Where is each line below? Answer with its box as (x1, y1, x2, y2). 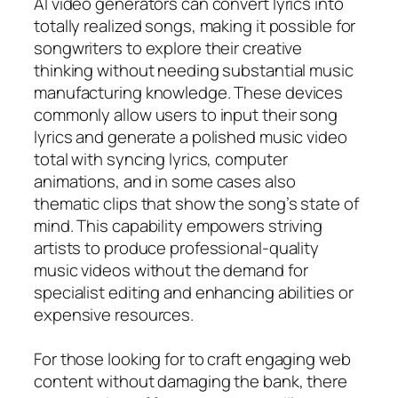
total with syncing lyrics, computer (34, 147, 288, 171)
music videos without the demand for (34, 258, 308, 282)
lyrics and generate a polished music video (34, 124, 347, 148)
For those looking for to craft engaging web (34, 346, 351, 370)
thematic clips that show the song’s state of (34, 191, 359, 215)
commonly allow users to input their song (34, 102, 338, 126)
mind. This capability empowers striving (34, 213, 323, 237)
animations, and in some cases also (34, 169, 296, 193)
